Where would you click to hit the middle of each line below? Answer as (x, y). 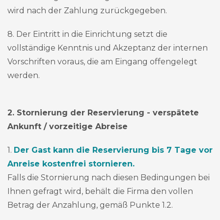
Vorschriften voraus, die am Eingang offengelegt (102, 62)
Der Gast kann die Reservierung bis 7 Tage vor (113, 150)
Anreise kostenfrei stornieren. (71, 164)
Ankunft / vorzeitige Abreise (68, 126)
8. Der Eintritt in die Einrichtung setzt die (87, 34)
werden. (24, 75)
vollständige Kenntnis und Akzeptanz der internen (108, 48)
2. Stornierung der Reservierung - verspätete (103, 113)
